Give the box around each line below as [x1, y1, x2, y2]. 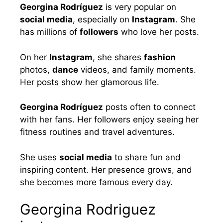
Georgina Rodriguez [20, 201, 156, 219]
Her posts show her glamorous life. [20, 77, 159, 87]
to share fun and [112, 152, 181, 162]
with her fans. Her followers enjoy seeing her [20, 114, 199, 125]
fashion [144, 52, 176, 62]
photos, [20, 64, 52, 75]
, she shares [93, 52, 144, 62]
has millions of [20, 27, 80, 37]
